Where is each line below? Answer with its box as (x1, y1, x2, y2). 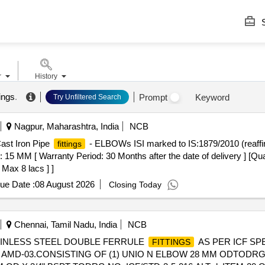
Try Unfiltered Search (53, 93, 121, 101)
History (34, 72, 57, 80)
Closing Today (108, 180, 161, 189)
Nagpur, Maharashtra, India (11, 121, 119, 131)
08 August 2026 (34, 179, 95, 189)
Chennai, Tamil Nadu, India (11, 219, 117, 230)
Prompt (138, 92, 167, 102)
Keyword (195, 92, 230, 102)
